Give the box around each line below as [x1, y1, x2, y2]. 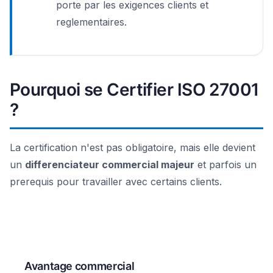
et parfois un [194, 158, 257, 171]
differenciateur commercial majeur [25, 158, 194, 171]
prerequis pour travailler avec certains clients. [10, 175, 222, 188]
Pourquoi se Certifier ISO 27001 [10, 79, 259, 100]
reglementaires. [56, 16, 127, 28]
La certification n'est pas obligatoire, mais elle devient [10, 141, 255, 154]
